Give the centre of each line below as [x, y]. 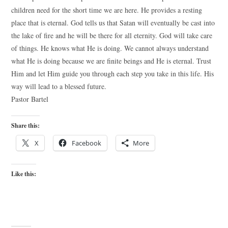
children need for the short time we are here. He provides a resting [107, 10]
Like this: [24, 174]
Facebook [87, 143]
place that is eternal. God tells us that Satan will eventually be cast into [113, 23]
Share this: [26, 125]
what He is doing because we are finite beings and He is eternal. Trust [111, 61]
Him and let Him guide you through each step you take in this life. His [113, 74]
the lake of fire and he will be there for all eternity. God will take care [112, 35]
